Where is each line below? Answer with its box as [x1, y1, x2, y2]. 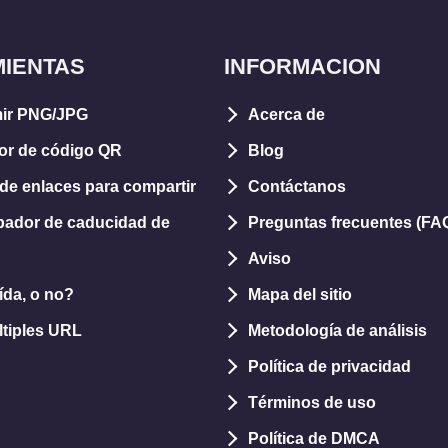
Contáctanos [248, 177, 346, 195]
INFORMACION [224, 53, 381, 79]
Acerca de [248, 105, 325, 123]
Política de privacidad [248, 357, 411, 375]
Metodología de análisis [248, 321, 427, 339]
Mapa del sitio [248, 285, 352, 303]
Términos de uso [248, 393, 376, 411]
